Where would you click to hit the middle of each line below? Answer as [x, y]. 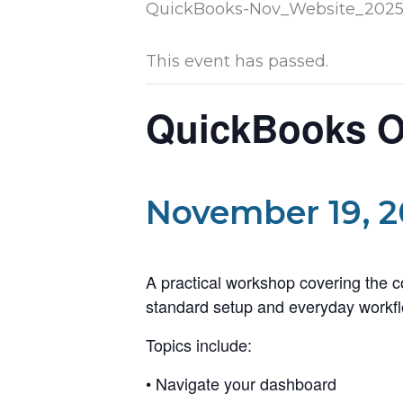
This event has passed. [237, 62]
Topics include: [199, 345]
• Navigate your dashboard [241, 384]
